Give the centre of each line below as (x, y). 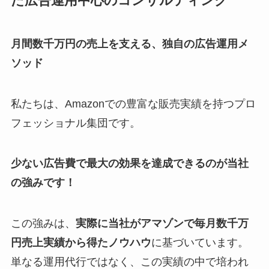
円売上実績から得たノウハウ (81, 243)
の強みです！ (43, 183)
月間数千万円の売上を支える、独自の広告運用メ (129, 44)
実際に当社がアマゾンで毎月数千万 (162, 224)
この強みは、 (43, 224)
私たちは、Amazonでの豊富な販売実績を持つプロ (133, 104)
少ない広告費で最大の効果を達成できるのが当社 (129, 164)
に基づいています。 (200, 243)
